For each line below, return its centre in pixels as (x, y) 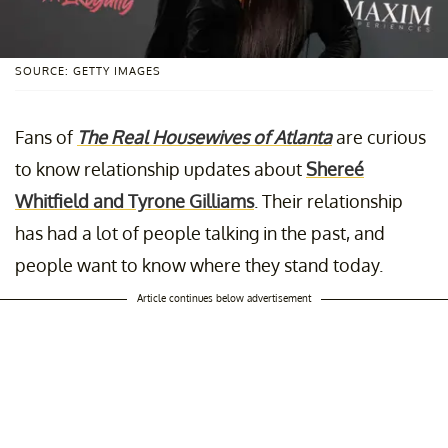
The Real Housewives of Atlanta (204, 136)
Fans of (46, 136)
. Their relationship (328, 200)
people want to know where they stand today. (199, 264)
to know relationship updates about (160, 168)
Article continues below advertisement (224, 297)
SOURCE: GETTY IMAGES (88, 70)
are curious (379, 136)
